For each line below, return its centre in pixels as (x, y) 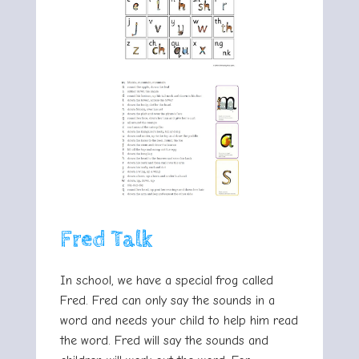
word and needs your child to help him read (179, 320)
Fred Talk (106, 239)
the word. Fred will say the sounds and (164, 340)
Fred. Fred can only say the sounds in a (167, 300)
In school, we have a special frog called (167, 280)
